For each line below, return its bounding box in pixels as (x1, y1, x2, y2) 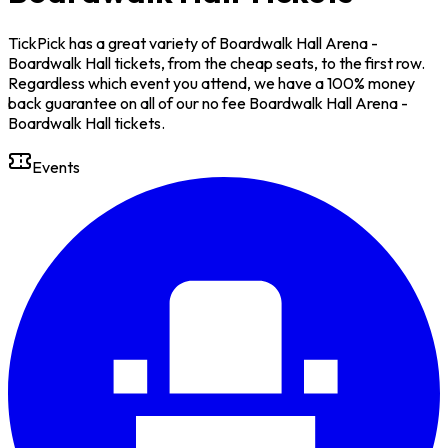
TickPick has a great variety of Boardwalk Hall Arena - (8, 32, 378, 53)
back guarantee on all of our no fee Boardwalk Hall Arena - (8, 92, 408, 113)
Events (32, 156, 80, 177)
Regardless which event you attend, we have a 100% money (8, 72, 415, 93)
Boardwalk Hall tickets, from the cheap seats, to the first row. (8, 52, 425, 73)
